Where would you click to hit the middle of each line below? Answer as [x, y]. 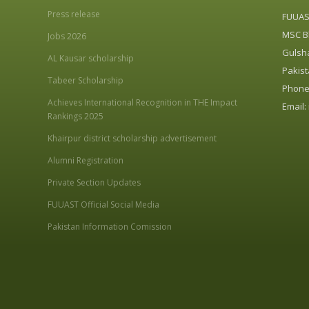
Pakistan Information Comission [110, 227]
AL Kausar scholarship [91, 58]
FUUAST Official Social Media [103, 205]
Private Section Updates [94, 182]
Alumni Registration [86, 160]
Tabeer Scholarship [86, 80]
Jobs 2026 [67, 36]
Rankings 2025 [76, 116]
